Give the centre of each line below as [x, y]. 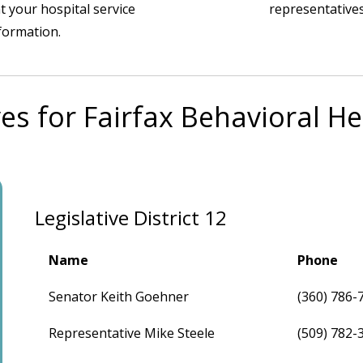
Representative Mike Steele [132, 333]
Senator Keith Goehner [119, 296]
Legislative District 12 [131, 217]
